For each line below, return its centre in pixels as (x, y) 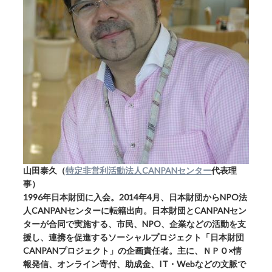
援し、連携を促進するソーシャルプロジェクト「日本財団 (134, 237)
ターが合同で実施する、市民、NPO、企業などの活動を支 (135, 223)
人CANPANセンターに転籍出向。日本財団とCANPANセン (135, 210)
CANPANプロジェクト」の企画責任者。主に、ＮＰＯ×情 (133, 250)
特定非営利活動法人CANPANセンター (139, 170)
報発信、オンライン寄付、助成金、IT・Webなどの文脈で (135, 263)
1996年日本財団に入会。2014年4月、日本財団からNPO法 (135, 197)
